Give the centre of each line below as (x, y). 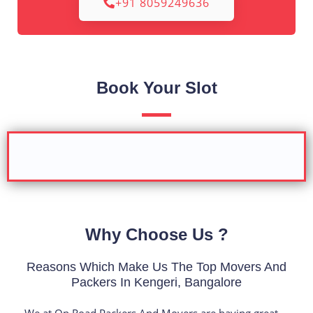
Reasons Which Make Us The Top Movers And (156, 267)
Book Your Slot (156, 88)
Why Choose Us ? (156, 235)
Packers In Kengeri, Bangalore (156, 282)
